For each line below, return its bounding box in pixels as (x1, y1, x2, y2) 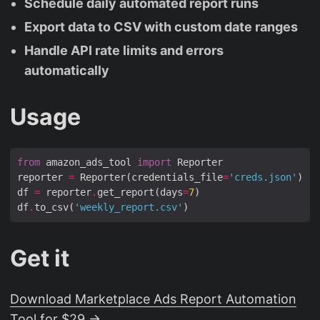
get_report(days (97, 186, 183, 198)
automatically (24, 62, 109, 78)
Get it (10, 244, 69, 272)
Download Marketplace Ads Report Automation (10, 291, 296, 306)
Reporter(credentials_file (74, 171, 223, 183)
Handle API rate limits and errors (24, 42, 224, 58)
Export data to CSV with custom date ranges (24, 19, 298, 34)
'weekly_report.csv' (74, 201, 183, 213)
